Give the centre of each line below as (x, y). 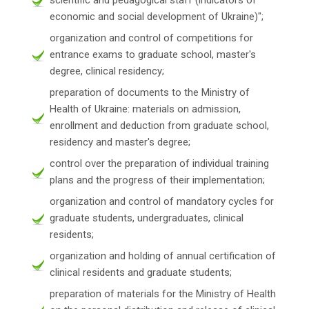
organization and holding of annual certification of (163, 256)
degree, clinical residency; (107, 71)
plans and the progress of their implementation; (157, 180)
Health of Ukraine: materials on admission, (145, 109)
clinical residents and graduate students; (141, 272)
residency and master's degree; (120, 142)
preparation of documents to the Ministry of (150, 92)
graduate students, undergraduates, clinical (147, 218)
